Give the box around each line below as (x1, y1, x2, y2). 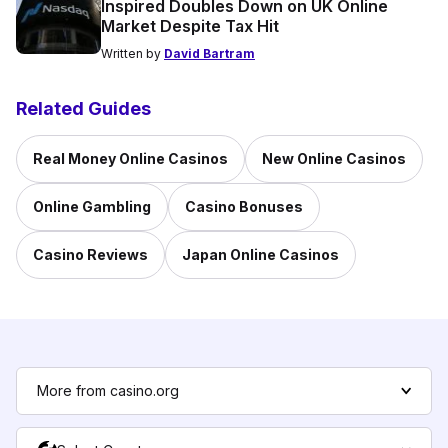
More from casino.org (37, 382, 179, 400)
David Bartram (164, 46, 255, 62)
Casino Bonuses (185, 198, 303, 216)
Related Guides (16, 98, 151, 120)
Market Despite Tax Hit (101, 16, 279, 37)
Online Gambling (33, 198, 151, 216)
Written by (101, 46, 164, 62)
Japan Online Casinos (182, 246, 339, 264)
